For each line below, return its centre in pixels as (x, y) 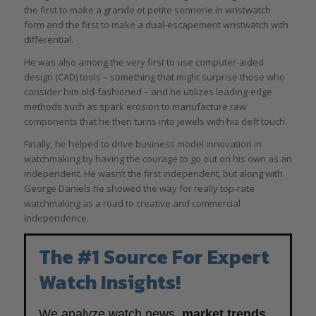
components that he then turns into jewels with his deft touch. (155, 121)
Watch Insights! (109, 282)
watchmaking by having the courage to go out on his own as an (158, 158)
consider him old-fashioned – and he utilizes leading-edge (148, 91)
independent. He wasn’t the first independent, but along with (153, 173)
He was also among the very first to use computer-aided (144, 62)
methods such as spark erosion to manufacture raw (135, 106)
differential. (48, 39)
